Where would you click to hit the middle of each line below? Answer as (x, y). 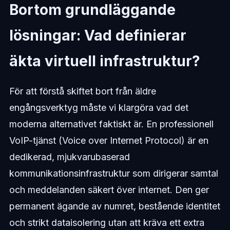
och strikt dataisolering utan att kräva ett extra (107, 223)
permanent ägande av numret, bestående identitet (114, 206)
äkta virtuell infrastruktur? (104, 61)
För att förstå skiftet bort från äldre (82, 91)
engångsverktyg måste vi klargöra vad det (99, 108)
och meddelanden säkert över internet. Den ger (109, 190)
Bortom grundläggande (92, 10)
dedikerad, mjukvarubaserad (69, 157)
